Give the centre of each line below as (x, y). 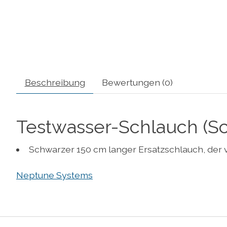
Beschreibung (55, 83)
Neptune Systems (54, 175)
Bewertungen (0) (137, 83)
